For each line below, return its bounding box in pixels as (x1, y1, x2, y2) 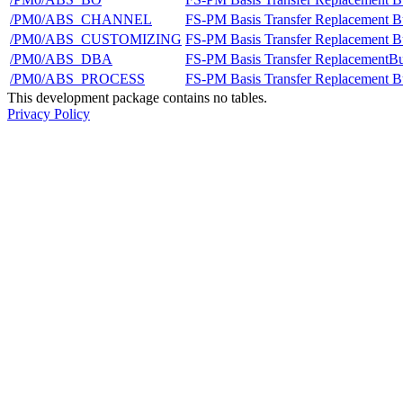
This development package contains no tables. (7, 89, 267, 105)
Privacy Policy (7, 105, 90, 121)
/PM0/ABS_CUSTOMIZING (10, 31, 182, 47)
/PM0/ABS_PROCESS (10, 70, 145, 86)
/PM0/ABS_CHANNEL (10, 11, 152, 27)
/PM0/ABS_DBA (10, 50, 112, 67)
